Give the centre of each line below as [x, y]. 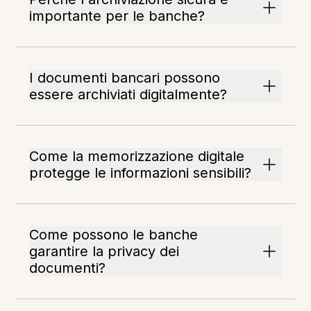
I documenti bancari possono [125, 78]
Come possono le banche [114, 235]
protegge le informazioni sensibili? [141, 173]
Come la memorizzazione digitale [137, 157]
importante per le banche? [117, 16]
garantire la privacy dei [104, 252]
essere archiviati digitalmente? [128, 95]
